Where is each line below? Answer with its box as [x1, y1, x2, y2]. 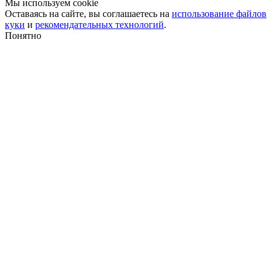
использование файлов [172, 8, 267, 19]
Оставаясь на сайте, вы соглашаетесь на [5, 8, 172, 19]
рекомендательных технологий [35, 19, 164, 30]
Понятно [5, 30, 41, 41]
